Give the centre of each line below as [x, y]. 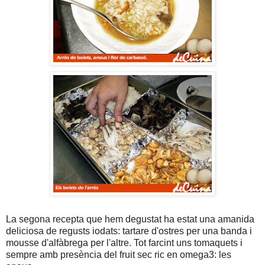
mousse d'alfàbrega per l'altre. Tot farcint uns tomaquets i [124, 243]
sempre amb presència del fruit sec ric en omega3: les [119, 255]
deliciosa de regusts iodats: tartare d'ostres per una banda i [129, 231]
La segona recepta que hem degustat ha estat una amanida [130, 219]
